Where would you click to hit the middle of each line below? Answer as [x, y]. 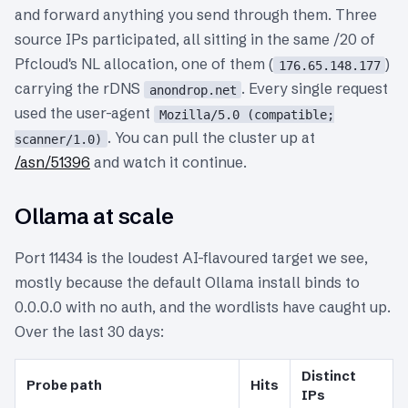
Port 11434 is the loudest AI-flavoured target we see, [191, 257]
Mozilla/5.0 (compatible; [246, 114]
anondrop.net [193, 90]
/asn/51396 [52, 163]
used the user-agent [84, 113]
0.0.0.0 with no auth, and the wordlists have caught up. [203, 306]
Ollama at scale [94, 217]
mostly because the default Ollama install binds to [187, 282]
